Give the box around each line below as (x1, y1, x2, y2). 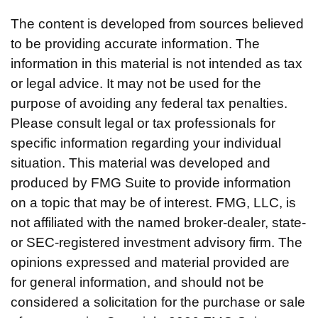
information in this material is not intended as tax (11, 55, 302, 71)
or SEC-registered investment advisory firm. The (11, 234, 302, 250)
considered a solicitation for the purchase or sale (11, 294, 305, 309)
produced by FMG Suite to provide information (11, 175, 291, 190)
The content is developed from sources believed (11, 16, 304, 31)
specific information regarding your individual (11, 135, 281, 150)
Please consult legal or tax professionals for (11, 115, 275, 131)
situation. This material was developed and (11, 155, 270, 170)
